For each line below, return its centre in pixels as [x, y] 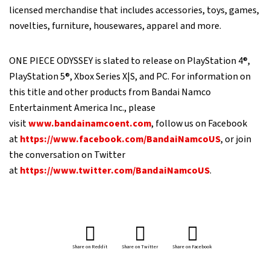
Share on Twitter [140, 247]
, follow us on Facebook [199, 124]
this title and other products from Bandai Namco [110, 92]
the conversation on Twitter [67, 155]
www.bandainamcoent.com [89, 124]
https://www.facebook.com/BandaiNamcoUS [119, 139]
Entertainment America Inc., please [82, 108]
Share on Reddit [90, 247]
